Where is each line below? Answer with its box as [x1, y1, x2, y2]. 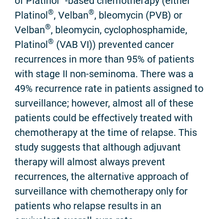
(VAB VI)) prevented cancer [54, 38, 174, 50]
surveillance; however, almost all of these [15, 97, 194, 109]
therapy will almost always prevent [15, 155, 165, 168]
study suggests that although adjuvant [15, 141, 181, 153]
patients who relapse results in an [15, 199, 161, 212]
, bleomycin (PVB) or [94, 9, 182, 21]
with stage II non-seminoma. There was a [15, 67, 194, 80]
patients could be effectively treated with [15, 111, 193, 124]
